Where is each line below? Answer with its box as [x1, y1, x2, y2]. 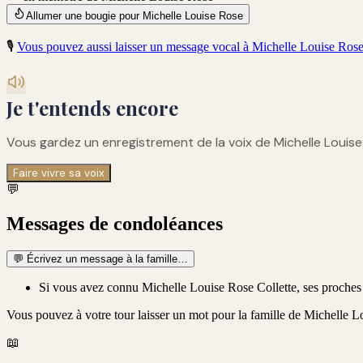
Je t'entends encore [6, 94, 178, 121]
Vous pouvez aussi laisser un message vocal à [17, 39, 252, 53]
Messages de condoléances [6, 212, 223, 234]
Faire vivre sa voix [13, 165, 105, 180]
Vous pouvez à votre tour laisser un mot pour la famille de [6, 308, 304, 322]
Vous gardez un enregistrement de [6, 133, 216, 151]
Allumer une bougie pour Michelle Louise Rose [26, 9, 243, 22]
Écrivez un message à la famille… [23, 253, 188, 266]
